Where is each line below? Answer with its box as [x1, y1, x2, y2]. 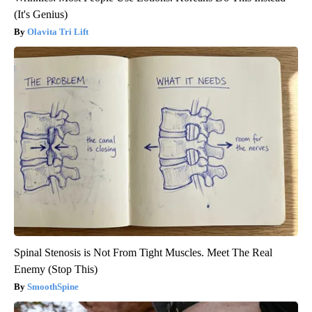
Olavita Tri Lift [27, 26, 88, 38]
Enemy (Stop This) [14, 263, 97, 276]
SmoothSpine [27, 281, 79, 292]
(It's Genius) [14, 8, 68, 21]
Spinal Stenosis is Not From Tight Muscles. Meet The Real [14, 247, 272, 259]
